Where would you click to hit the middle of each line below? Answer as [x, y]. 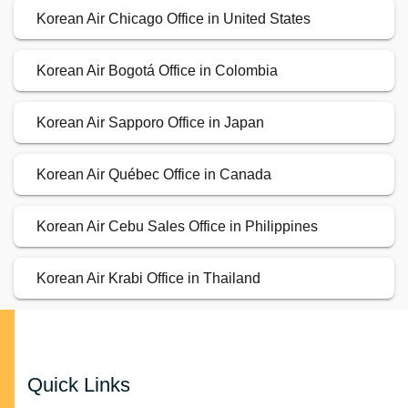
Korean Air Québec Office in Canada [154, 175]
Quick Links [79, 385]
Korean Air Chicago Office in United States [173, 19]
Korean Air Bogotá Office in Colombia [157, 71]
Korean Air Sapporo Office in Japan [150, 123]
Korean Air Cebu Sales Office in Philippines [177, 227]
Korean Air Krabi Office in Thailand [148, 279]
